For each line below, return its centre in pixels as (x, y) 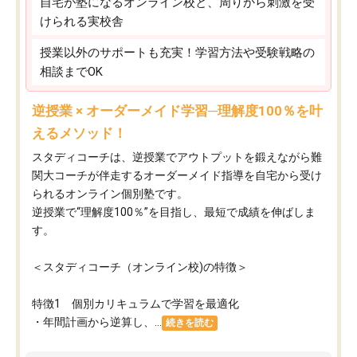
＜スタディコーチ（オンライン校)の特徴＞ (140, 267)
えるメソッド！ (79, 133)
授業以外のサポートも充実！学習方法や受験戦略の (177, 52)
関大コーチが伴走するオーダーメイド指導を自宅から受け (177, 175)
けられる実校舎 (82, 21)
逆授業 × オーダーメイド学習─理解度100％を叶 (177, 110)
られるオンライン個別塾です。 (110, 193)
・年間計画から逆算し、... (97, 322)
